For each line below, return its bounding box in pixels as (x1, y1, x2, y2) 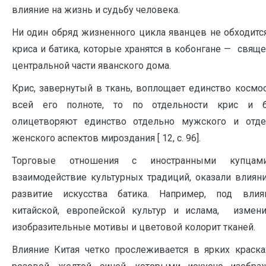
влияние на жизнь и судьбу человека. (12, 4, 180, 15)
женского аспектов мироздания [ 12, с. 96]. (12, 132, 201, 144)
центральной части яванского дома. (12, 59, 171, 71)
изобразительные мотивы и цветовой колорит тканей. (12, 221, 255, 233)
